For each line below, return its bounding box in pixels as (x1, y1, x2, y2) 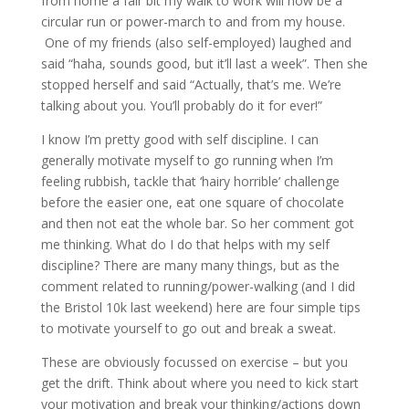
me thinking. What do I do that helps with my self (40, 236, 330, 253)
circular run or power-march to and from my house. (40, 13, 345, 30)
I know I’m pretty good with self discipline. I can (40, 131, 319, 148)
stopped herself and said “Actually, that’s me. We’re (40, 76, 341, 93)
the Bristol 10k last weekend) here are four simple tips (40, 299, 361, 316)
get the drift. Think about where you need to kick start (40, 374, 359, 392)
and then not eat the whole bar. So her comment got (40, 215, 354, 232)
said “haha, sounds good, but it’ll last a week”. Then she (40, 55, 368, 72)
